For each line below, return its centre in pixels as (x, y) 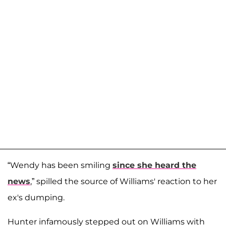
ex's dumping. (36, 198)
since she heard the (154, 165)
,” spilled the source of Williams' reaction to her (124, 182)
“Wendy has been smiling (60, 165)
